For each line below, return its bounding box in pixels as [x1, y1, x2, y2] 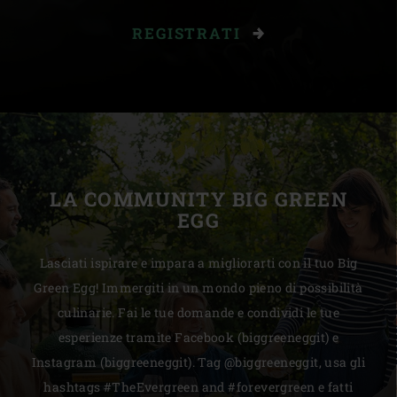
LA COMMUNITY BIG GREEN [50, 185, 347, 212]
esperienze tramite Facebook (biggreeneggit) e [58, 328, 339, 346]
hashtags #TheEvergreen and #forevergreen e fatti [43, 378, 354, 395]
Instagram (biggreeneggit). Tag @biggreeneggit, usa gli [31, 353, 366, 370]
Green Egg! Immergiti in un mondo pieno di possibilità [34, 278, 363, 296]
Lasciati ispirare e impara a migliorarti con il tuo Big [39, 253, 358, 271]
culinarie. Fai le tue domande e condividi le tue [57, 303, 340, 321]
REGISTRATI [132, 22, 246, 43]
